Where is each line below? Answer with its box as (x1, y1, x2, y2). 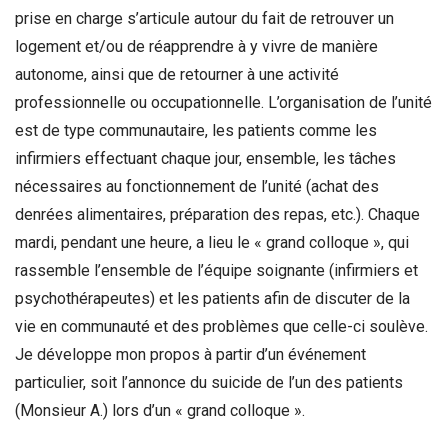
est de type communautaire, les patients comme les (15, 121, 377, 141)
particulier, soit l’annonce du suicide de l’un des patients (15, 373, 403, 393)
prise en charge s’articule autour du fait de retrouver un (15, 9, 394, 29)
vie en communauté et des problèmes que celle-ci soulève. (15, 317, 428, 337)
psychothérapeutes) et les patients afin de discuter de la (15, 289, 410, 309)
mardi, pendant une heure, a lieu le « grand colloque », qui (15, 233, 409, 253)
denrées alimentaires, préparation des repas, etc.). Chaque (15, 205, 420, 225)
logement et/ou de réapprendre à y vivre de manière (15, 37, 378, 57)
